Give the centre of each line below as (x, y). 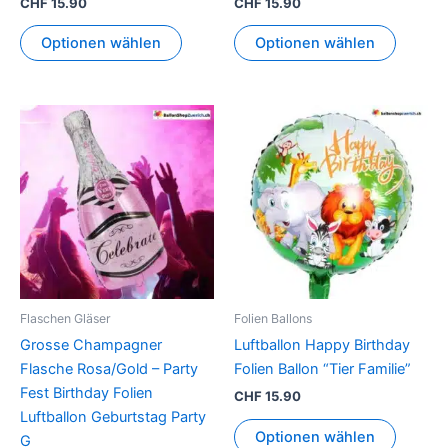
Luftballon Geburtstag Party (113, 417)
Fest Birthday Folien (86, 393)
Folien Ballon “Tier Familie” (322, 369)
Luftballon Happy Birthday (322, 345)
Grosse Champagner (91, 345)
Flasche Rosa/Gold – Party (109, 369)
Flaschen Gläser (65, 318)
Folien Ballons (273, 318)
